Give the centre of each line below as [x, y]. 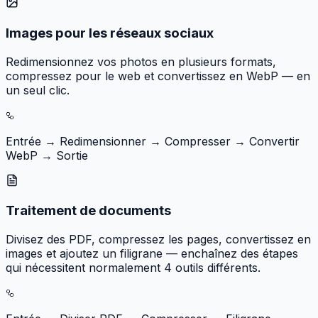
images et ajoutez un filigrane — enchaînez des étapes [152, 254]
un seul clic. [38, 90]
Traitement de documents [88, 211]
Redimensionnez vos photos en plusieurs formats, [141, 61]
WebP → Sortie [47, 155]
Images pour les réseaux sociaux [110, 33]
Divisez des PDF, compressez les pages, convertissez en [158, 240]
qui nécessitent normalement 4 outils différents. [133, 268]
